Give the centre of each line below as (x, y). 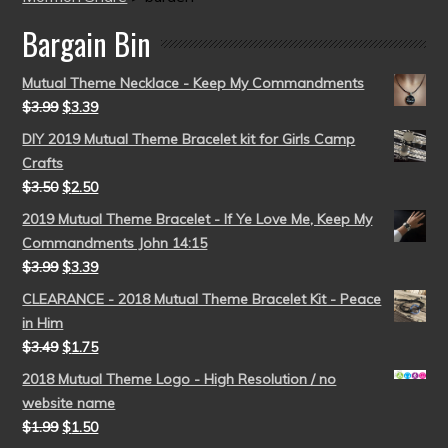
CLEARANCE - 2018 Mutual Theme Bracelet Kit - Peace (202, 299)
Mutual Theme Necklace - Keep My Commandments (193, 83)
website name (69, 403)
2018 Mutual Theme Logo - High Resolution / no (179, 379)
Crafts (43, 163)
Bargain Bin (87, 43)
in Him (43, 323)
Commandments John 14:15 (115, 243)
